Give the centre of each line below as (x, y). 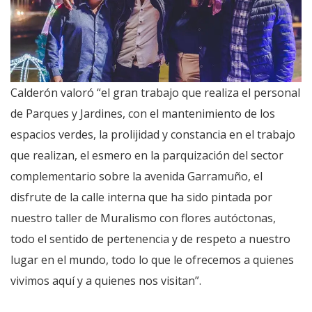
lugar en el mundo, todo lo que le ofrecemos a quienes (152, 259)
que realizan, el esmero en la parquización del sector (147, 155)
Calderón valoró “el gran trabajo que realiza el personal (155, 92)
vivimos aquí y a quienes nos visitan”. (106, 280)
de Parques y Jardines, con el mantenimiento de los (143, 113)
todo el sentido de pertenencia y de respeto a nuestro (150, 239)
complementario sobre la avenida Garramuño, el (136, 176)
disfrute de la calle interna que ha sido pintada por (141, 197)
